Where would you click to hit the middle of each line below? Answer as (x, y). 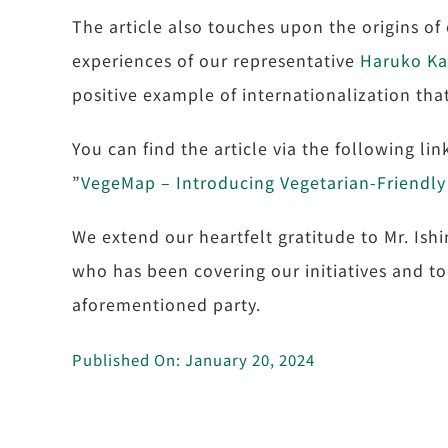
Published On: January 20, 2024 (193, 359)
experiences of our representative (215, 60)
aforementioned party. (166, 304)
